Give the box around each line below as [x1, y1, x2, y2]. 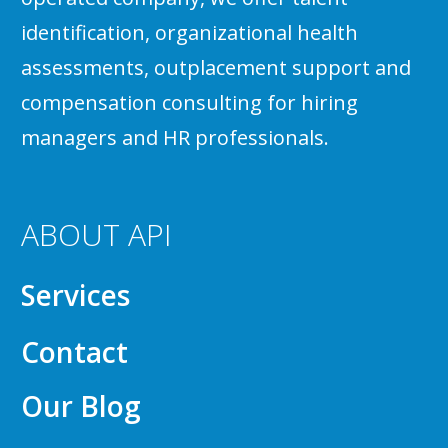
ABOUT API [21, 213, 172, 255]
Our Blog [21, 386, 141, 425]
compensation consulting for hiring [21, 88, 358, 116]
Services [21, 275, 130, 314]
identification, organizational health [21, 18, 358, 46]
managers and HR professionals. [21, 123, 329, 151]
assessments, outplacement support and [21, 53, 411, 81]
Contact [21, 332, 128, 371]
